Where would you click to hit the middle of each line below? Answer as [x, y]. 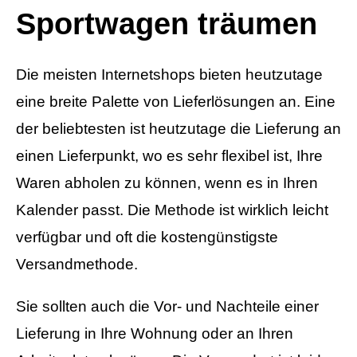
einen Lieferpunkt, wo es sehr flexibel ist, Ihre [169, 156]
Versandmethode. [77, 265]
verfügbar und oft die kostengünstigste [147, 237]
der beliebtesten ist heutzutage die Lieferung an [178, 129]
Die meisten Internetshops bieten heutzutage [169, 75]
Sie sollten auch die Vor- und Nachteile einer [167, 307]
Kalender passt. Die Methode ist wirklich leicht [172, 210]
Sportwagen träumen [167, 24]
